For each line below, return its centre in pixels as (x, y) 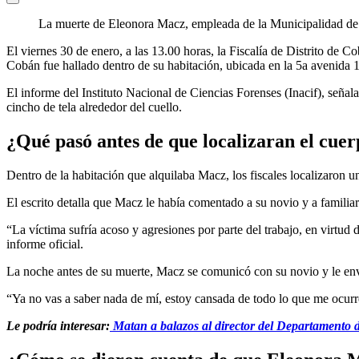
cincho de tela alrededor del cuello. (94, 107)
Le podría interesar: (58, 325)
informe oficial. (45, 244)
